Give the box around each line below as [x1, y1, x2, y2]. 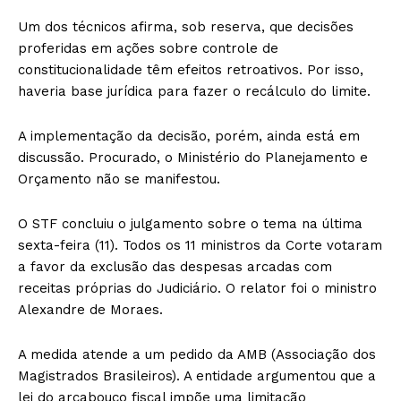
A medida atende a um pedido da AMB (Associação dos [18, 346, 376, 363]
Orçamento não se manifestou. [18, 170, 220, 187]
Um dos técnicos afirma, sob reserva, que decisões [18, 18, 354, 35]
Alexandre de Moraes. [18, 301, 163, 318]
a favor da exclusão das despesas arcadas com [18, 258, 332, 275]
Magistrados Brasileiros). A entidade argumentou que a [18, 367, 376, 384]
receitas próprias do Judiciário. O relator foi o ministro [18, 279, 377, 296]
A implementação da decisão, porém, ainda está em [18, 127, 360, 144]
